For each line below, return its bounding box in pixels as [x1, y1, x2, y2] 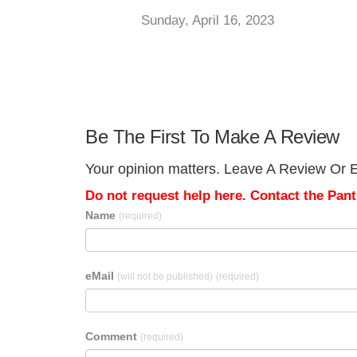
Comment [85, 330, 140, 343]
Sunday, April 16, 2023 [141, 13, 274, 28]
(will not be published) [117, 271, 213, 282]
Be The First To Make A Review [85, 126, 339, 147]
